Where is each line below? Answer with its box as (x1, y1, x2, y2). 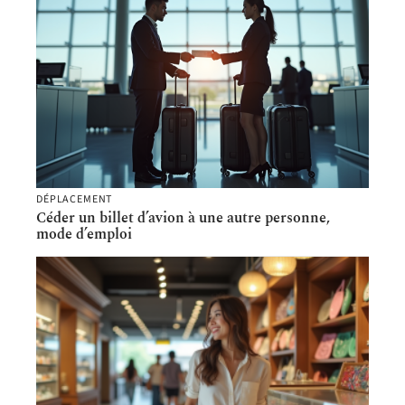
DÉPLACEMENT (36, 192, 113, 208)
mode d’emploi (36, 223, 132, 246)
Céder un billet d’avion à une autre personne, (36, 207, 330, 230)
